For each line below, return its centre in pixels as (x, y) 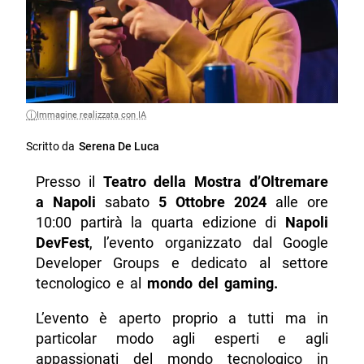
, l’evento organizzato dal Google (209, 242)
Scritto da (51, 146)
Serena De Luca (119, 146)
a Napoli (65, 201)
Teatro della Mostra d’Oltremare (216, 181)
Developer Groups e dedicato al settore (182, 262)
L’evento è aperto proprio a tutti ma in (182, 318)
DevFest (62, 242)
